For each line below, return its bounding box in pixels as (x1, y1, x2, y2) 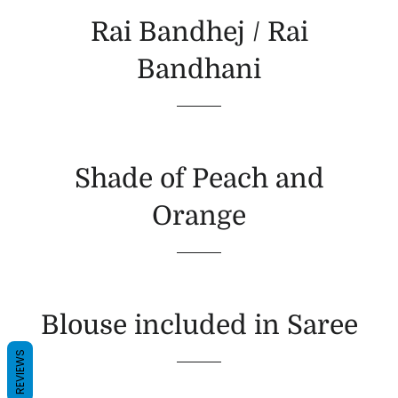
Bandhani (137, 54, 261, 84)
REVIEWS (12, 348, 28, 394)
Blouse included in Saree (40, 310, 358, 340)
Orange (152, 201, 246, 231)
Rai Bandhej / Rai (90, 17, 308, 47)
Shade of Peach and (74, 163, 324, 194)
